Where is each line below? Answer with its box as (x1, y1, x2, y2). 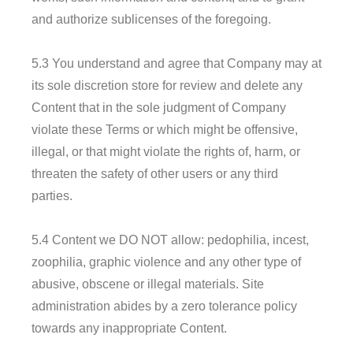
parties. (32, 188, 72, 203)
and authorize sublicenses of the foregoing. (32, 12, 271, 26)
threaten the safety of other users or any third (32, 166, 278, 180)
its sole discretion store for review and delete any (32, 78, 303, 92)
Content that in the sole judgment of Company (32, 100, 286, 114)
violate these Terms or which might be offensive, (32, 122, 298, 136)
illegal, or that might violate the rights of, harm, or (32, 144, 300, 158)
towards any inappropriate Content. (32, 321, 227, 335)
